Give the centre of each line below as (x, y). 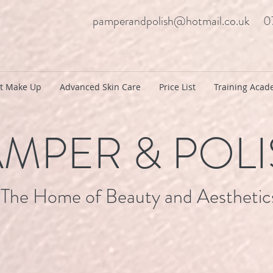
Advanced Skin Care (100, 87)
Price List (177, 87)
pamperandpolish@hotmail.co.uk (171, 21)
